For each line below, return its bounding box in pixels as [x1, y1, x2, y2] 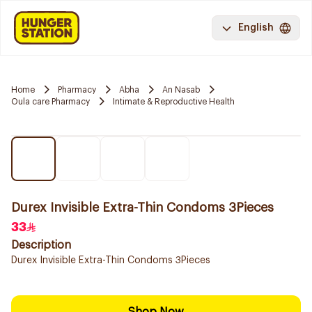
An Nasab [162, 85, 200, 94]
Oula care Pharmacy [11, 97, 90, 106]
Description [11, 240, 71, 251]
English [238, 23, 274, 33]
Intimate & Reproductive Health [113, 97, 235, 106]
